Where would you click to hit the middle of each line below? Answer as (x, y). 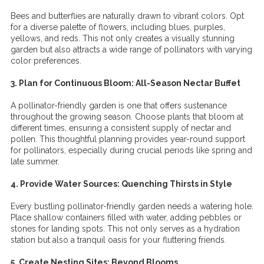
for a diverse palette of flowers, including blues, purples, (118, 27)
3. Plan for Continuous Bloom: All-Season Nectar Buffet (126, 83)
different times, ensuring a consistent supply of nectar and (121, 128)
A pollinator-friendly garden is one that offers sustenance (119, 105)
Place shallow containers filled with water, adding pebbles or (126, 217)
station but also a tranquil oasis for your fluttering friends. (118, 240)
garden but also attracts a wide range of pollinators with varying (131, 49)
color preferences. (46, 61)
